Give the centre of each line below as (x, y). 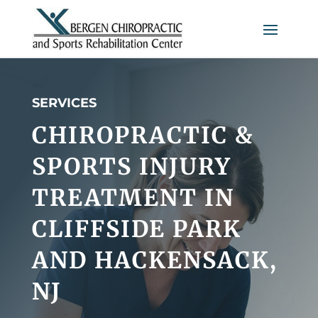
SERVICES (64, 103)
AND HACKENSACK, (154, 260)
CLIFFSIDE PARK (136, 229)
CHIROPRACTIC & (142, 135)
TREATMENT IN (133, 198)
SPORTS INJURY (131, 166)
